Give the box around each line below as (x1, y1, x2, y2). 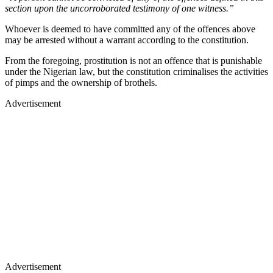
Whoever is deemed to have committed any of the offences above (5, 24, 255, 35)
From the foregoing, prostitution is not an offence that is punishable (5, 55, 262, 66)
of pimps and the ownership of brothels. (5, 77, 160, 88)
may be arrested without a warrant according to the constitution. (5, 35, 249, 46)
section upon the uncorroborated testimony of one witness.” (5, 3, 234, 14)
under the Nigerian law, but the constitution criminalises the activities (5, 66, 268, 77)
